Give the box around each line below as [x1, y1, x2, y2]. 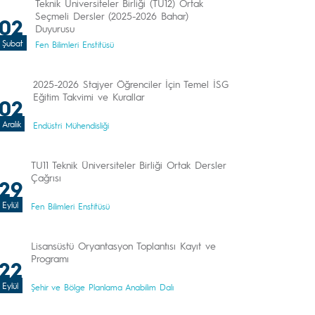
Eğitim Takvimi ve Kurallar [33, 90, 145, 103]
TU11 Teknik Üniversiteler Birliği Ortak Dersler [31, 158, 226, 171]
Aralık [2, 118, 21, 129]
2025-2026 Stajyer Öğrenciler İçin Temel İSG [33, 77, 229, 90]
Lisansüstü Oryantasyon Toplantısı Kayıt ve [31, 239, 216, 252]
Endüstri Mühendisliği [33, 120, 109, 131]
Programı [31, 252, 69, 264]
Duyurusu [35, 22, 75, 34]
